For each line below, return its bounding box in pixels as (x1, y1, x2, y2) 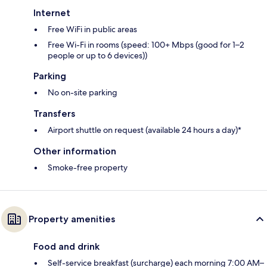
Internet (33, 7, 70, 19)
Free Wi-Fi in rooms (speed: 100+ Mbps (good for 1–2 (48, 39, 244, 51)
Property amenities (29, 213, 115, 225)
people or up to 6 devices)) (48, 50, 147, 61)
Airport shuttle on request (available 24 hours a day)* (48, 125, 241, 136)
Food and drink (33, 241, 100, 253)
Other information (33, 145, 116, 157)
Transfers (33, 108, 75, 120)
